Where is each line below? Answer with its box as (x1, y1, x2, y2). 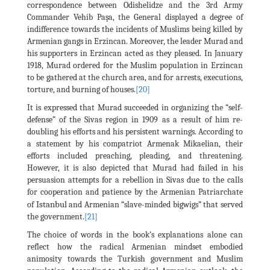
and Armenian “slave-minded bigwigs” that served (69, 199, 243, 210)
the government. (27, 211, 84, 222)
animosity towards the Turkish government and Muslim (27, 253, 243, 264)
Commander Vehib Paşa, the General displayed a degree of (27, 11, 243, 22)
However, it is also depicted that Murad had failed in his (27, 162, 243, 173)
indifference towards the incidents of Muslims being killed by (27, 24, 243, 34)
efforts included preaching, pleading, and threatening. (27, 150, 243, 161)
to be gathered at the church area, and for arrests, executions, (27, 72, 243, 83)
